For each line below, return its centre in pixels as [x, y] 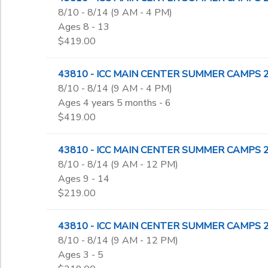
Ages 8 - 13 [83, 27]
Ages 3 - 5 [80, 255]
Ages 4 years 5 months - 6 [114, 103]
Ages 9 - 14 [83, 179]
